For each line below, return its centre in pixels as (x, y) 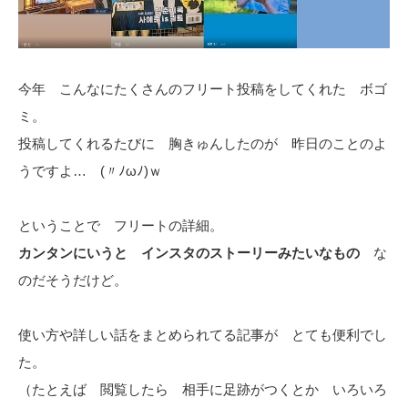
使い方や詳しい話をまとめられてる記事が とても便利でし (203, 335)
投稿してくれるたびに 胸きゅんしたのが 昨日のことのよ (203, 144)
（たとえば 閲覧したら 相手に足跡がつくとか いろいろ (203, 390)
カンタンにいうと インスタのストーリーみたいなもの (189, 253)
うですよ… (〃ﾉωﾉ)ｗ (90, 171)
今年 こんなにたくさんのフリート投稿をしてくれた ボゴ (203, 89)
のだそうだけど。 (73, 280)
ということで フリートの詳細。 (121, 226)
